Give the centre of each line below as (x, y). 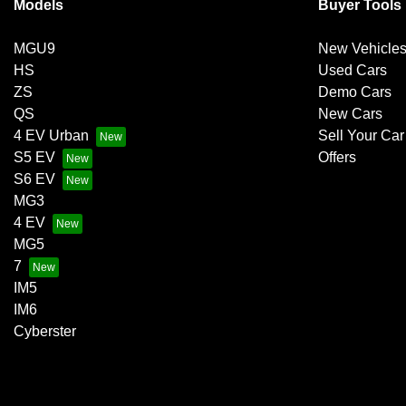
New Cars (350, 114)
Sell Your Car (361, 136)
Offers (337, 158)
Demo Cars (355, 92)
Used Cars (353, 71)
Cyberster (45, 332)
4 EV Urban (51, 136)
